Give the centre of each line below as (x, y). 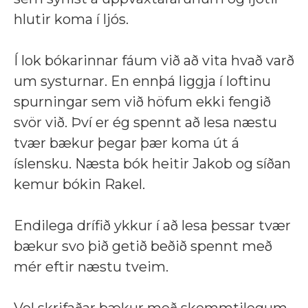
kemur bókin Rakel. (79, 184)
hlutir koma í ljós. (71, 19)
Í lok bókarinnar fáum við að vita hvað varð (154, 60)
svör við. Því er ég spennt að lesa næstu (145, 122)
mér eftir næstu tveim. (91, 266)
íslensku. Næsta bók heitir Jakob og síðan (152, 163)
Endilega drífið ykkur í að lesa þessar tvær (152, 225)
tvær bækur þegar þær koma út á (126, 143)
